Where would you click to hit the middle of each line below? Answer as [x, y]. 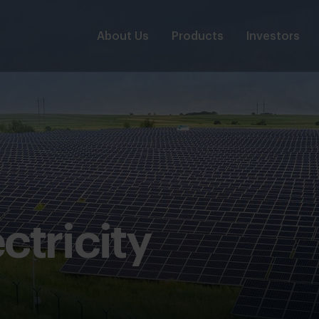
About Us [123, 36]
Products [198, 36]
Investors [273, 36]
